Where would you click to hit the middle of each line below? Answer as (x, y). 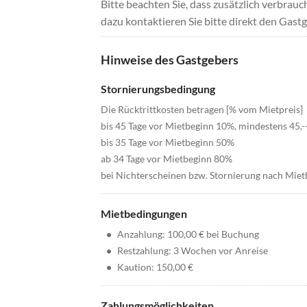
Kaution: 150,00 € (155, 267)
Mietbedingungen (144, 214)
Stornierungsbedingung (158, 89)
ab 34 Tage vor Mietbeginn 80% (167, 159)
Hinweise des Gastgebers (170, 60)
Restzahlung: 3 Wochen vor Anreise (193, 251)
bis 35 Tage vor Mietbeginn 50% (168, 143)
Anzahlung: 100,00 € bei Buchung (188, 234)
